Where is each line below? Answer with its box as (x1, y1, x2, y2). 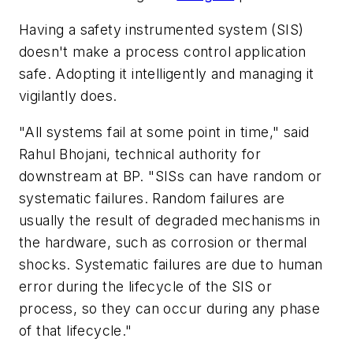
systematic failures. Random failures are (19, 189, 284, 206)
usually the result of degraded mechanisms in (19, 211, 321, 229)
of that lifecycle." (19, 321, 132, 339)
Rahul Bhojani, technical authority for (19, 145, 262, 162)
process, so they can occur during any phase (19, 299, 321, 317)
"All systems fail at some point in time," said (19, 123, 310, 140)
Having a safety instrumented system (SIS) (19, 21, 304, 39)
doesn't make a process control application (19, 43, 307, 61)
